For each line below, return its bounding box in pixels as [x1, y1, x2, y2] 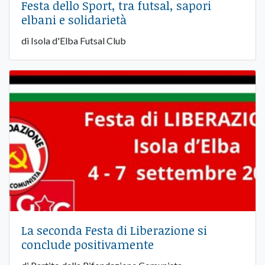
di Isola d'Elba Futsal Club [21, 35, 126, 47]
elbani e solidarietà [21, 11, 127, 28]
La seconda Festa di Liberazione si [21, 222, 207, 239]
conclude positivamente [21, 236, 154, 253]
